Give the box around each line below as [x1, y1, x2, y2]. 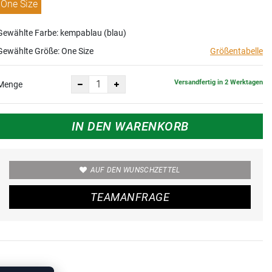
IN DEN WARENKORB [71, 118, 189, 134]
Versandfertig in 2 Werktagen [174, 78, 263, 87]
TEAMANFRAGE [90, 190, 169, 203]
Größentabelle [210, 46, 263, 56]
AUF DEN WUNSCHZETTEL [90, 165, 180, 174]
